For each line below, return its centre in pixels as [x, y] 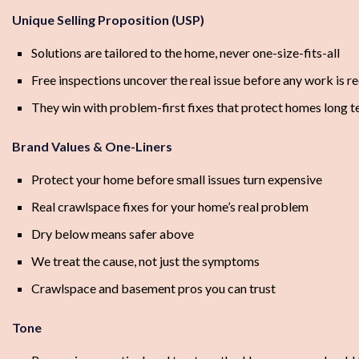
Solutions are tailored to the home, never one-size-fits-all [186, 53]
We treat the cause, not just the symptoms [145, 261]
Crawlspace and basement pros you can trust [153, 288]
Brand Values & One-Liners [92, 147]
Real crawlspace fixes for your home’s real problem [170, 207]
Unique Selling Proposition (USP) [108, 20]
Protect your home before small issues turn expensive [177, 179]
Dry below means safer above [113, 234]
